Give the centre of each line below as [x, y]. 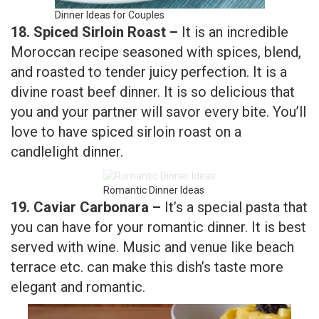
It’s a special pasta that [236, 146]
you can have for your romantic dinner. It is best [158, 166]
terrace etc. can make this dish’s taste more [147, 206]
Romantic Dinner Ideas [154, 129]
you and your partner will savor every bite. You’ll [158, 51]
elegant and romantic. [78, 226]
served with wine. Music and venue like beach [152, 186]
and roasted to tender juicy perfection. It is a [149, 11]
